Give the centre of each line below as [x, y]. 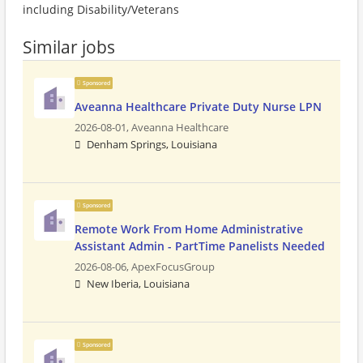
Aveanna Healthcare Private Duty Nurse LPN [198, 107]
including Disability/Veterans [101, 9]
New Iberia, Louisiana [138, 284]
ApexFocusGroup [173, 267]
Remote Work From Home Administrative [189, 229]
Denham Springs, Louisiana [152, 145]
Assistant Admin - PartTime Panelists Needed [200, 246]
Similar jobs [69, 47]
